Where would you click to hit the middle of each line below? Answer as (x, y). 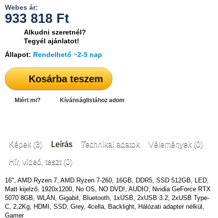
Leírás (62, 144)
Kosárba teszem (66, 79)
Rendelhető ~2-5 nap (68, 54)
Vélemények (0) (176, 144)
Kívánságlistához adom (92, 100)
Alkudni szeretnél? (55, 32)
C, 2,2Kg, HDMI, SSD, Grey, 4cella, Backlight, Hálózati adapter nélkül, (105, 207)
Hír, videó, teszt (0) (41, 162)
